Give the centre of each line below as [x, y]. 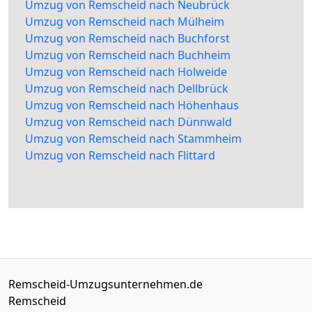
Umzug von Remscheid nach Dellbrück [127, 89]
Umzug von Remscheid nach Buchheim [128, 55]
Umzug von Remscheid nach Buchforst [127, 39]
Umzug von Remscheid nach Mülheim [125, 22]
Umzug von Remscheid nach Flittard [120, 156]
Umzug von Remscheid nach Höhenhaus [132, 106]
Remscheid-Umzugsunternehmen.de [106, 284]
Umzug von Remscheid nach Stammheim [133, 139]
